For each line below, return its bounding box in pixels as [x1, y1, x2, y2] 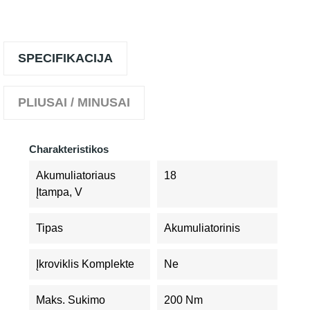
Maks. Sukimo [36, 294, 105, 306]
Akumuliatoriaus [36, 170, 116, 181]
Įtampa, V [36, 186, 82, 198]
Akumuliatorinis [163, 222, 240, 234]
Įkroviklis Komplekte [36, 258, 134, 270]
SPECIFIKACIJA [18, 51, 113, 65]
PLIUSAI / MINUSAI [18, 95, 130, 109]
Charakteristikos [29, 143, 109, 155]
